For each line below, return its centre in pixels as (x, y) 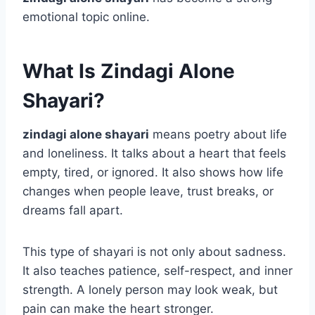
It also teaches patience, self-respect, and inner (157, 271)
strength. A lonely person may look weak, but (150, 290)
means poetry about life (218, 135)
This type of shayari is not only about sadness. (154, 252)
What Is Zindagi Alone (129, 71)
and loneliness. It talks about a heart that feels (154, 154)
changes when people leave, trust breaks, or (148, 192)
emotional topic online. (86, 17)
